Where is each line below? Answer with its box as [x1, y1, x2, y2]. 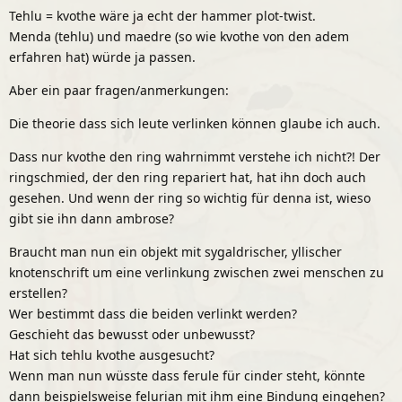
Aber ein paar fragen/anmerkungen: [9, 81, 229, 99]
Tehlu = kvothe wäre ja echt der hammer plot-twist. [9, 6, 316, 24]
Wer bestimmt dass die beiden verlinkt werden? [9, 304, 297, 322]
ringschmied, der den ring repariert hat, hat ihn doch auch [9, 168, 366, 186]
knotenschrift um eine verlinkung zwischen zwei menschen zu [9, 263, 384, 281]
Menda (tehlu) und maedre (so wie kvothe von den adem [9, 27, 349, 45]
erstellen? [9, 284, 67, 301]
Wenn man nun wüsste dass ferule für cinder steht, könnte [9, 366, 365, 384]
